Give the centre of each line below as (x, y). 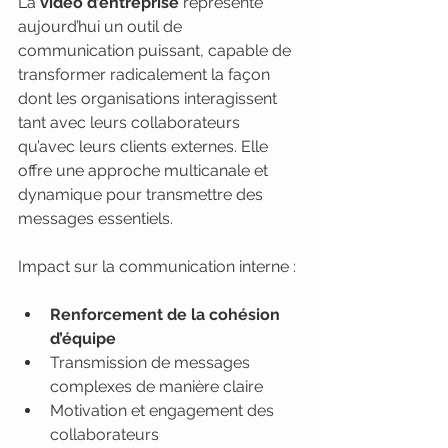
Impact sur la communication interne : (157, 266)
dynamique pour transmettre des (142, 194)
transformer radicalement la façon (146, 74)
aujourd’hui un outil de (102, 26)
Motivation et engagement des (164, 410)
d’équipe (83, 338)
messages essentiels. (95, 218)
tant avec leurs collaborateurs (131, 122)
